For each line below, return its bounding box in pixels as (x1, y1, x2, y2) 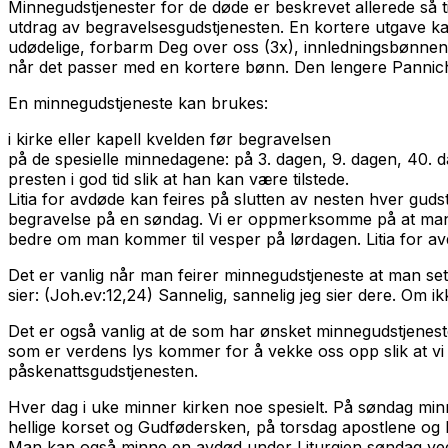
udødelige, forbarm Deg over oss (8, 37, 259, 57)
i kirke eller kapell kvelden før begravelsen (8, 129, 331, 149)
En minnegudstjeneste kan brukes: (8, 93, 268, 113)
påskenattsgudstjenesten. (8, 361, 198, 381)
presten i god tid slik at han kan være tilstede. (8, 169, 349, 189)
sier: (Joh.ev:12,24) (8, 285, 158, 305)
